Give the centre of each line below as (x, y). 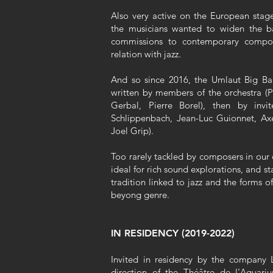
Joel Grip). (132, 131)
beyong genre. (140, 195)
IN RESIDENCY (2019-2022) (173, 233)
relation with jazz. (146, 54)
